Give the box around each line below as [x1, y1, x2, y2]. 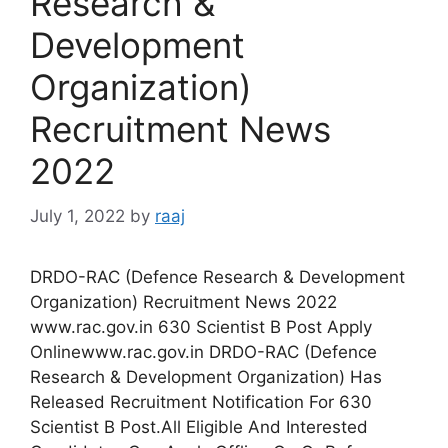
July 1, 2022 [30, 205, 125, 226]
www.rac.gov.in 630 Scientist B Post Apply [30, 316, 372, 337]
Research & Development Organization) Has [30, 366, 382, 387]
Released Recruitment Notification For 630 [30, 391, 372, 412]
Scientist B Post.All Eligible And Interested [30, 416, 368, 437]
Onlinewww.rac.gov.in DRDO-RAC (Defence [30, 341, 377, 362]
